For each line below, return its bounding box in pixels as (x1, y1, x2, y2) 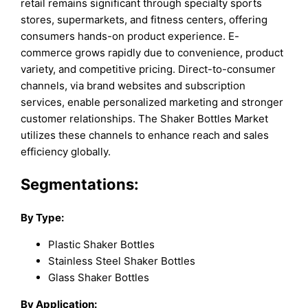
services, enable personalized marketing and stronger (21, 96, 284, 109)
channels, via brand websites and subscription (21, 79, 246, 93)
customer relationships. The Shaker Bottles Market (21, 112, 269, 126)
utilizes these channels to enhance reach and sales (21, 129, 269, 142)
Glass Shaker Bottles (48, 270, 150, 284)
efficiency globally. (21, 145, 111, 159)
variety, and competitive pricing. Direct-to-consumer (21, 63, 276, 76)
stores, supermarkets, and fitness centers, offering (21, 13, 268, 27)
